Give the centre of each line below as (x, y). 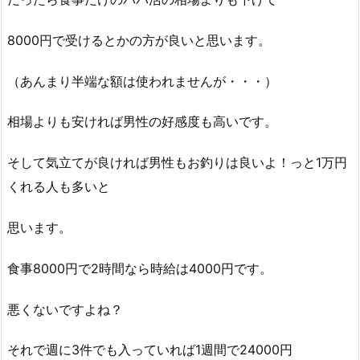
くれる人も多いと (59, 187)
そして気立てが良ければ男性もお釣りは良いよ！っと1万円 (177, 163)
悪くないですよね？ (65, 309)
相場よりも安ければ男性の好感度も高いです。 (142, 122)
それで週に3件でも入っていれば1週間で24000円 (150, 350)
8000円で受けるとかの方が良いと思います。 (139, 40)
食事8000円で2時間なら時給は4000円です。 (140, 268)
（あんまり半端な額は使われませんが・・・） (142, 81)
